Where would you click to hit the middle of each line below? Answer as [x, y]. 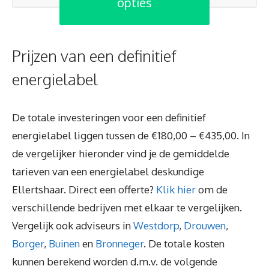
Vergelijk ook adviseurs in [73, 225]
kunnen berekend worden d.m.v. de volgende [115, 261]
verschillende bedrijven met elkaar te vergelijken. [127, 207]
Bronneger [119, 243]
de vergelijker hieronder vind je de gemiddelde [121, 153]
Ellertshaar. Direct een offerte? [84, 189]
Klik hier [176, 189]
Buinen [64, 243]
